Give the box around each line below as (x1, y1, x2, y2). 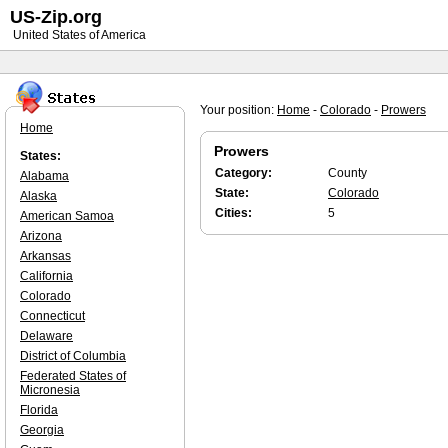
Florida (20, 403, 58, 417)
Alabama (20, 169, 69, 183)
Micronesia (20, 383, 80, 397)
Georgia (20, 423, 64, 437)
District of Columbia (20, 349, 126, 363)
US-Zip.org (10, 7, 102, 27)
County (328, 166, 367, 180)
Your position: (200, 103, 277, 117)
